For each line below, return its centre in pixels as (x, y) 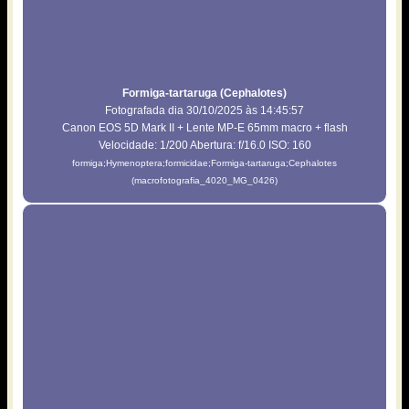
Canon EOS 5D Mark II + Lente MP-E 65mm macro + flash (204, 127)
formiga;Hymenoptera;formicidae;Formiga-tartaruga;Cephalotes (204, 163)
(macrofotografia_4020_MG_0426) (204, 180)
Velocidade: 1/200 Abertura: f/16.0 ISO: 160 (204, 145)
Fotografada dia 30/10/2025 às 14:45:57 (204, 110)
